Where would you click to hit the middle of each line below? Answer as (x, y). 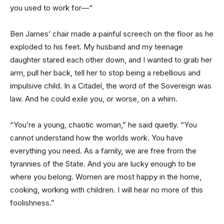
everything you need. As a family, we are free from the (103, 150)
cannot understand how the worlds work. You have (96, 137)
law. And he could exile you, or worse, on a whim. (94, 98)
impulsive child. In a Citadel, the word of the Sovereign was (111, 85)
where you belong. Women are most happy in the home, (106, 176)
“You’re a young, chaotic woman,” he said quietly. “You (103, 124)
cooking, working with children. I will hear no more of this (106, 189)
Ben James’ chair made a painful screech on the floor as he (112, 33)
